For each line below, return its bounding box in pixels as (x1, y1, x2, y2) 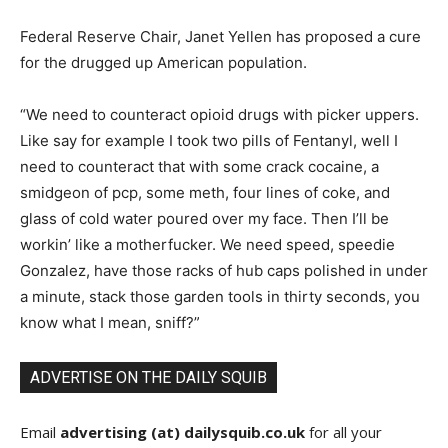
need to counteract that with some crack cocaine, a (20, 156, 379, 176)
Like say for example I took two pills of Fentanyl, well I (20, 130, 398, 150)
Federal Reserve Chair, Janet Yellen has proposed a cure (20, 26, 421, 46)
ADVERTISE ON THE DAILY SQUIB (30, 367, 267, 387)
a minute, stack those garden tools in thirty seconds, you (20, 286, 420, 306)
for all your (305, 421, 382, 442)
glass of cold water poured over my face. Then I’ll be (20, 208, 389, 228)
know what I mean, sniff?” (20, 312, 200, 332)
